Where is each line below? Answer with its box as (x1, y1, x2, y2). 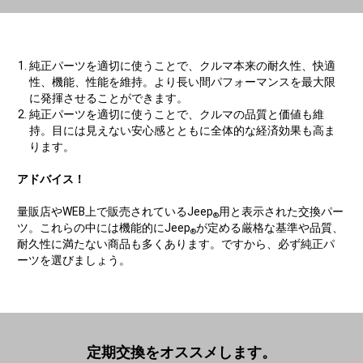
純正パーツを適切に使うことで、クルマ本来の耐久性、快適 (29, 58, 336, 72)
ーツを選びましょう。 (17, 253, 131, 267)
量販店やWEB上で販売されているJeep (17, 204, 214, 218)
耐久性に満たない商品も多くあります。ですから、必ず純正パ (17, 237, 335, 250)
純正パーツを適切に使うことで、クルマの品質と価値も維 (29, 107, 325, 121)
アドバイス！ (17, 172, 86, 186)
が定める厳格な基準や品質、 (196, 220, 344, 234)
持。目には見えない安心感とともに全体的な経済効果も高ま (29, 123, 336, 137)
